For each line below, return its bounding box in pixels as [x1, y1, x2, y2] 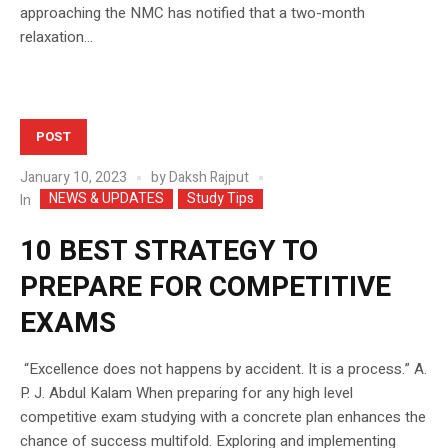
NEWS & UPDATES [49, 188, 164, 210]
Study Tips [187, 188, 254, 210]
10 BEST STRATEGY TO [20, 231, 318, 273]
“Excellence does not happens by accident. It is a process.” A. [20, 358, 427, 381]
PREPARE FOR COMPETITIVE [20, 267, 391, 309]
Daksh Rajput [169, 166, 249, 188]
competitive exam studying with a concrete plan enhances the [20, 406, 426, 429]
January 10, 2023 [20, 166, 127, 188]
